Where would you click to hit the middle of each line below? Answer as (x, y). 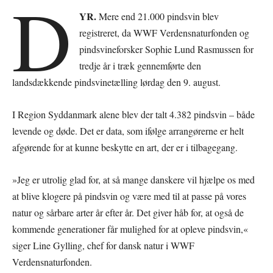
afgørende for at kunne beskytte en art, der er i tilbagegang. (125, 147)
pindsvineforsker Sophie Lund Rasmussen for (167, 49)
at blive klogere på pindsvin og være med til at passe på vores (129, 196)
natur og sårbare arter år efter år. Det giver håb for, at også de (128, 213)
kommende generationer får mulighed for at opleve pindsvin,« (130, 229)
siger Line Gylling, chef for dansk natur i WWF (103, 246)
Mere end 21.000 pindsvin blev (158, 16)
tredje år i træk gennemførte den (140, 66)
